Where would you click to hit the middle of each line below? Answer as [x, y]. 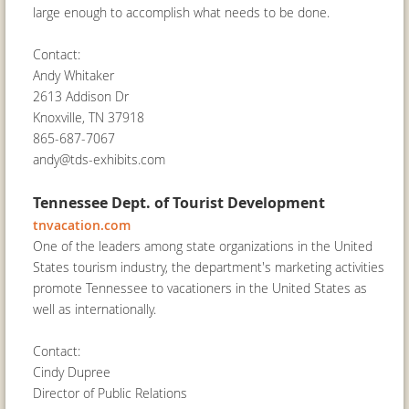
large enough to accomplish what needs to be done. [181, 12]
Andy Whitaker [73, 75]
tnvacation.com [82, 225]
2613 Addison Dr [81, 96]
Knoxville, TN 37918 [89, 117]
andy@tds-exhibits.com [99, 159]
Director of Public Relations [110, 393]
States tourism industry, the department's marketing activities [209, 267]
